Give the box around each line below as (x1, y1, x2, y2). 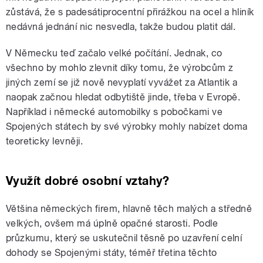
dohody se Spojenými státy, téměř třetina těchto (6, 247, 217, 259)
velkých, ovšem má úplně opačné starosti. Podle (6, 218, 218, 230)
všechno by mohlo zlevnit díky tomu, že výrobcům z (6, 62, 234, 74)
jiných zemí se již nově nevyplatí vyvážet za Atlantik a (6, 77, 238, 89)
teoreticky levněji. (6, 136, 83, 147)
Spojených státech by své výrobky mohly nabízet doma (6, 121, 248, 133)
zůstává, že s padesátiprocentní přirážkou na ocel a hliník (6, 6, 254, 18)
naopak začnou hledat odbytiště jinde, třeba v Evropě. (6, 92, 241, 103)
